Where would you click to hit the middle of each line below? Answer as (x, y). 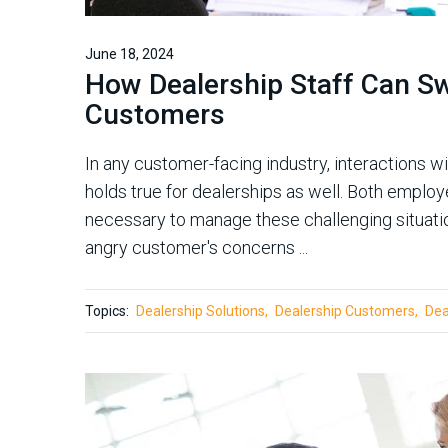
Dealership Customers (345, 311)
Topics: (107, 311)
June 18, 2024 (129, 54)
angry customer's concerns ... (196, 247)
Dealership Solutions (200, 311)
